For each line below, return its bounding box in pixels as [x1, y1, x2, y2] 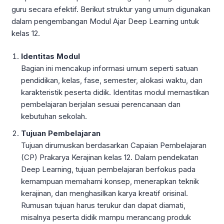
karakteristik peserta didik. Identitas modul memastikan [21, 87, 209, 97]
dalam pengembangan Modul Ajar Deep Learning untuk [11, 16, 199, 26]
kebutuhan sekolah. [21, 111, 87, 121]
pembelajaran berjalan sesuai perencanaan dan [21, 99, 181, 109]
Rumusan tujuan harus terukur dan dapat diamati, [21, 200, 186, 210]
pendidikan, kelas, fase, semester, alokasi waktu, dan [21, 75, 203, 85]
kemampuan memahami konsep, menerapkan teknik [21, 176, 199, 186]
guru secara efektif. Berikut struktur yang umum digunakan [11, 4, 210, 14]
